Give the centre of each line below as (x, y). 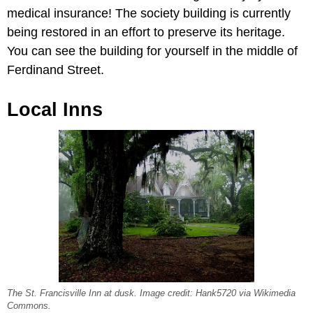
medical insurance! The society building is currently (149, 13)
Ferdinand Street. (56, 70)
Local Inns (55, 109)
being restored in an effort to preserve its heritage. (146, 32)
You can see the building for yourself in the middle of (152, 51)
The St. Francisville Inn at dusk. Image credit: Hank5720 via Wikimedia (151, 294)
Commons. (29, 306)
